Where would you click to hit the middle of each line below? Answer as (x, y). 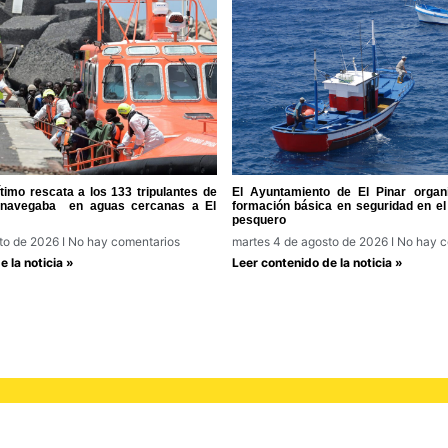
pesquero (258, 220)
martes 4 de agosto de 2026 (311, 242)
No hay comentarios (122, 242)
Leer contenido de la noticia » (317, 263)
